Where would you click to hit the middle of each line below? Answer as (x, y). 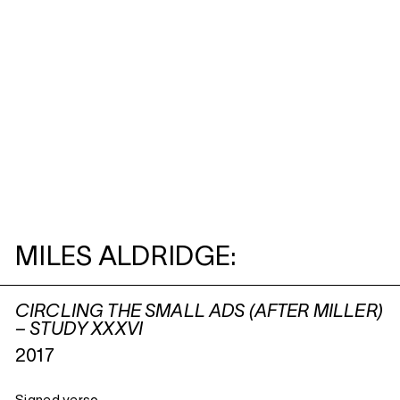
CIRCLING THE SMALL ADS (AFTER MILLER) (199, 313)
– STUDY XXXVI (79, 331)
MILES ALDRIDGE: (126, 259)
